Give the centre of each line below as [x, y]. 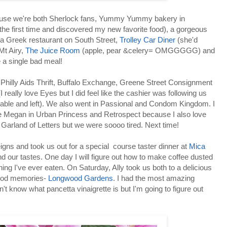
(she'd [186, 40]
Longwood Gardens [81, 178]
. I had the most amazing [154, 178]
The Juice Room [53, 50]
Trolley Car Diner [147, 40]
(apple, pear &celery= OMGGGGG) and [147, 50]
